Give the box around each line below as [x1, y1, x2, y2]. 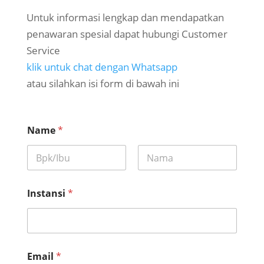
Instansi [27, 187, 68, 200]
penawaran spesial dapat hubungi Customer [26, 27, 227, 41]
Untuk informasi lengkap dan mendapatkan [26, 11, 224, 25]
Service [26, 44, 60, 58]
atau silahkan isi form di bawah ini [26, 77, 179, 91]
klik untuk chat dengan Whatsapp [26, 60, 177, 74]
